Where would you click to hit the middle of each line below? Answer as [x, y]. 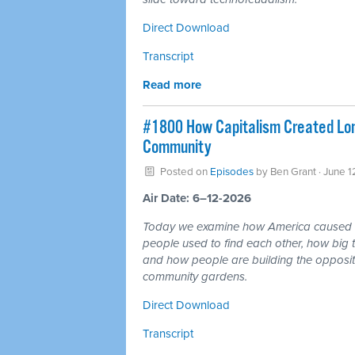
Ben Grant [293, 172]
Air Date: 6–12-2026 [197, 198]
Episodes [231, 172]
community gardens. [195, 277]
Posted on [183, 172]
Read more [172, 85]
